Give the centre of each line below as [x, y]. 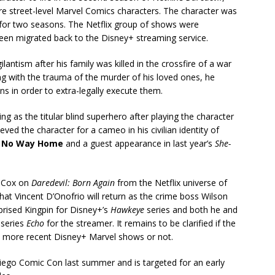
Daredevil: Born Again [73, 182]
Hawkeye [127, 209]
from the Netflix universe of [171, 182]
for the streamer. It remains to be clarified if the [140, 223]
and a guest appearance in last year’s [139, 143]
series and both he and [191, 209]
